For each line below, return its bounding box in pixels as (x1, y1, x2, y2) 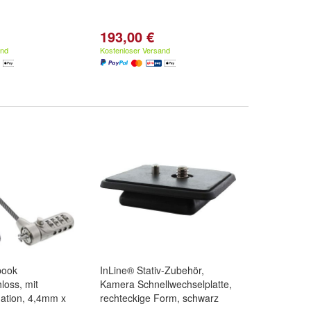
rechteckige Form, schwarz (100, 291, 219, 305)
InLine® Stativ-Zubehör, (100, 263, 204, 277)
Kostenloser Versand (100, 44, 170, 56)
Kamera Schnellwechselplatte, (100, 277, 232, 291)
